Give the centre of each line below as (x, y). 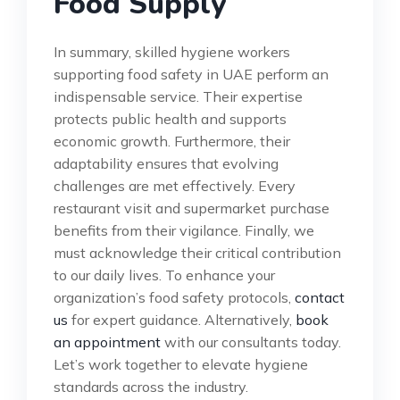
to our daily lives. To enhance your (164, 275)
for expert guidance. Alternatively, (182, 320)
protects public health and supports (170, 119)
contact (320, 298)
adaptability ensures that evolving (166, 164)
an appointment (107, 342)
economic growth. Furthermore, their (172, 142)
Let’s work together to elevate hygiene (181, 365)
